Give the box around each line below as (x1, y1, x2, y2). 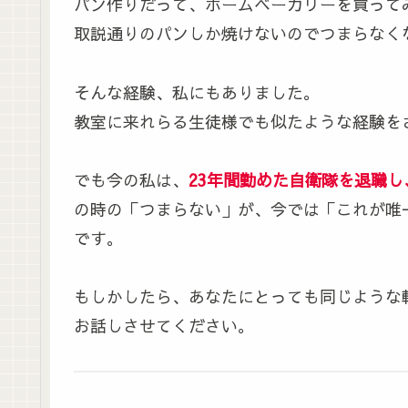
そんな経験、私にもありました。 (74, 80, 320, 104)
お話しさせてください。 (74, 314, 254, 338)
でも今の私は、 (74, 168, 189, 192)
